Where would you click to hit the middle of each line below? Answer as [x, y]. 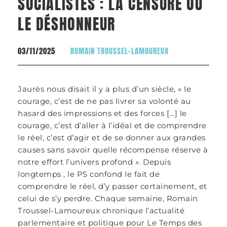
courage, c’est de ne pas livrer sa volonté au [104, 101]
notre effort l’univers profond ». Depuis [94, 162]
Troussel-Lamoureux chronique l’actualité [101, 211]
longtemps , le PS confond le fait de [89, 174]
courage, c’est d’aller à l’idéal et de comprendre [112, 125]
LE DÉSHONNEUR [67, 24]
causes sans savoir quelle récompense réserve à [113, 150]
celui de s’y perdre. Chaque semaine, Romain [108, 198]
